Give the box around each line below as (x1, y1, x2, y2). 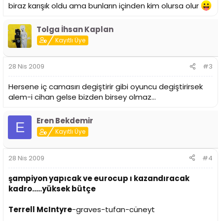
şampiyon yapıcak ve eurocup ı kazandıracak (8, 173, 189, 184)
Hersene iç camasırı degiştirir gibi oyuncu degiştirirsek (8, 81, 203, 92)
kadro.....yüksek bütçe (8, 183, 96, 194)
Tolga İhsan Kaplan (37, 24, 113, 35)
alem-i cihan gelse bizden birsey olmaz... (8, 92, 156, 103)
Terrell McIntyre (8, 204, 72, 215)
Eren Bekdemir (37, 115, 93, 126)
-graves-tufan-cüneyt (72, 204, 155, 215)
